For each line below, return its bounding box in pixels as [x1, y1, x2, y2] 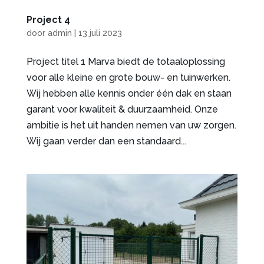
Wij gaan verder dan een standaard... [26, 135, 186, 147]
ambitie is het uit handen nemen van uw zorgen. [26, 119, 236, 131]
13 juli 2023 [78, 28, 122, 38]
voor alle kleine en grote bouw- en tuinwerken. [26, 71, 230, 83]
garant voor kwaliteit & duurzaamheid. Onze [26, 103, 218, 115]
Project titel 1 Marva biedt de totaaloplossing [26, 55, 225, 67]
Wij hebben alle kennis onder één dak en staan [26, 87, 232, 99]
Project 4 [26, 14, 70, 25]
